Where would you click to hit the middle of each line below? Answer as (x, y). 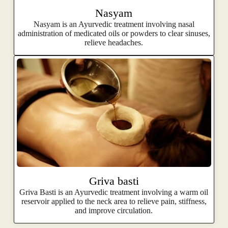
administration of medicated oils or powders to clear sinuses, (114, 34)
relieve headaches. (114, 43)
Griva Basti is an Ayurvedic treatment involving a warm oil (114, 192)
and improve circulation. (114, 210)
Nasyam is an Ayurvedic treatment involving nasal (114, 24)
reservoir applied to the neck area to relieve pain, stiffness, (114, 201)
